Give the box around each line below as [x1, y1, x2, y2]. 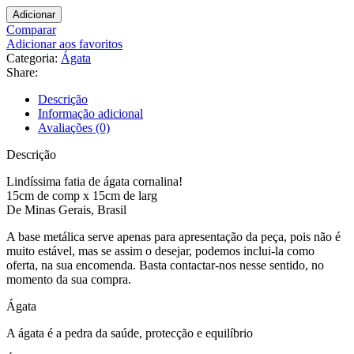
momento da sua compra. [6, 272, 131, 286]
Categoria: [6, 51, 58, 65]
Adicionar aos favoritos [6, 36, 122, 51]
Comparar [6, 22, 56, 36]
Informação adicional [38, 106, 143, 120]
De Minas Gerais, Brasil [6, 202, 126, 217]
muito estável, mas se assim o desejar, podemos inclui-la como [6, 243, 314, 258]
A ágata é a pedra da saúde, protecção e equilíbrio [6, 326, 253, 340]
